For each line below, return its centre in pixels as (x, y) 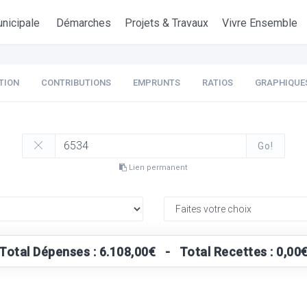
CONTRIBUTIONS (76, 83)
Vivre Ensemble (260, 23)
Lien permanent (157, 168)
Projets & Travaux (167, 23)
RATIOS (217, 83)
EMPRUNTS (156, 83)
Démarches (84, 23)
